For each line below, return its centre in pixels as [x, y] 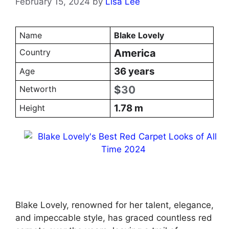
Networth [38, 89]
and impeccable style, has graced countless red [114, 217]
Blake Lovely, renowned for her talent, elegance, [114, 205]
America [135, 53]
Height [32, 108]
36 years [134, 71]
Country [35, 52]
